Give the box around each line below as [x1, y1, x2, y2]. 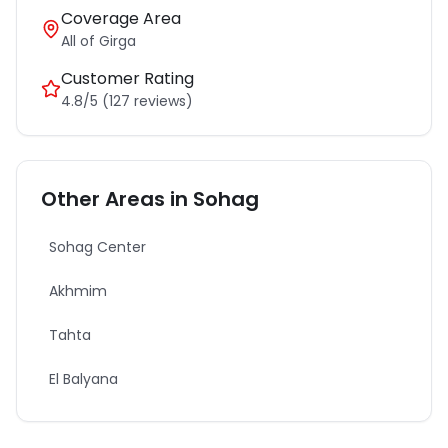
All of [61, 31, 95, 51]
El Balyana [49, 369, 118, 389]
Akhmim [49, 281, 107, 301]
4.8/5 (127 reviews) [61, 91, 193, 111]
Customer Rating [61, 67, 194, 90]
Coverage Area [61, 7, 181, 30]
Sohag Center [49, 237, 146, 257]
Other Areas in [41, 185, 188, 213]
